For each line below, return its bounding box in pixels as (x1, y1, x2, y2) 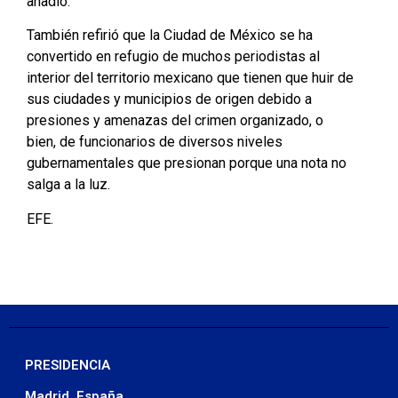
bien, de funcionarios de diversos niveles (27, 133, 283, 151)
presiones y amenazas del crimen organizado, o (27, 112, 323, 130)
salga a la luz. (27, 176, 110, 194)
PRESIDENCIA (25, 357, 110, 374)
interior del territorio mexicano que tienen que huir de (27, 69, 354, 87)
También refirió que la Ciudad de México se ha (27, 27, 313, 44)
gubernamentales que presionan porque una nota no (27, 155, 346, 172)
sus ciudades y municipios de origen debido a (27, 91, 312, 108)
